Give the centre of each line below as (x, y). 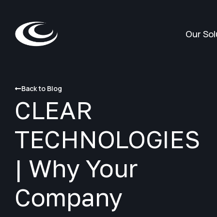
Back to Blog (42, 88)
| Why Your (77, 168)
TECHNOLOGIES (107, 139)
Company (69, 197)
